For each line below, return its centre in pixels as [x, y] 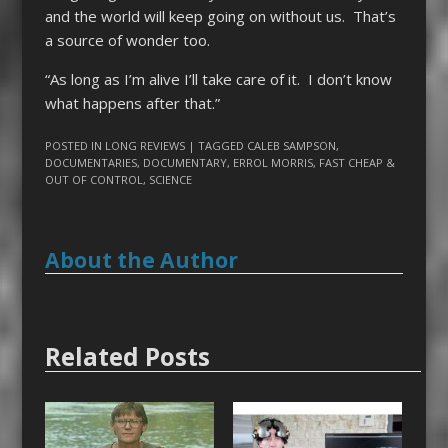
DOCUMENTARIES [90, 163]
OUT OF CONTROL [93, 180]
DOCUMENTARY [184, 163]
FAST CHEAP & [356, 163]
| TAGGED [217, 146]
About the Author [141, 260]
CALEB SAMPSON [291, 146]
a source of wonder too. [137, 39]
